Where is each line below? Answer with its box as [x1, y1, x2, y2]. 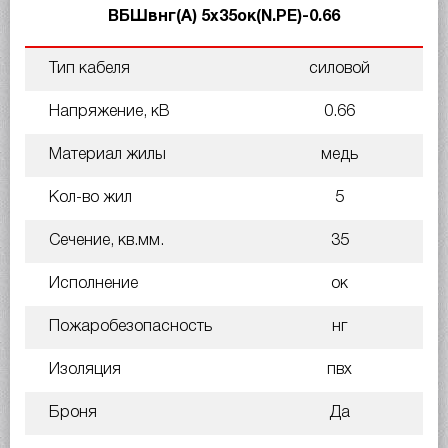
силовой [309, 61, 370, 76]
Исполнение [45, 276, 138, 291]
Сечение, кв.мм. [45, 233, 164, 248]
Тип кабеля [45, 61, 130, 76]
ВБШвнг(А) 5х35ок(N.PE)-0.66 [108, 9, 340, 24]
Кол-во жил [45, 190, 132, 205]
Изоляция [45, 362, 121, 377]
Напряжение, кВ [45, 104, 170, 119]
